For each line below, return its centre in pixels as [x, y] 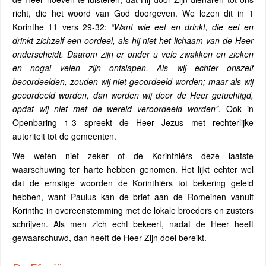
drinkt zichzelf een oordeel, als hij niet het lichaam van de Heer [133, 40]
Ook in [237, 109]
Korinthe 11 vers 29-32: [62, 27]
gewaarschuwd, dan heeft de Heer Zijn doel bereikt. [110, 237]
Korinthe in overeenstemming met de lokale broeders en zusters [133, 210]
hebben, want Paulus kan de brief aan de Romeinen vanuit [133, 197]
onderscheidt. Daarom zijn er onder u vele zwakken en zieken [133, 54]
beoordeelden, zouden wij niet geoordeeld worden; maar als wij [133, 81]
